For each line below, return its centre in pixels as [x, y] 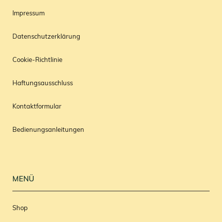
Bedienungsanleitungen [48, 130]
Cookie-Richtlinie [37, 60]
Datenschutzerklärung [46, 37]
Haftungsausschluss [43, 84]
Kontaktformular [37, 107]
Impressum [28, 14]
